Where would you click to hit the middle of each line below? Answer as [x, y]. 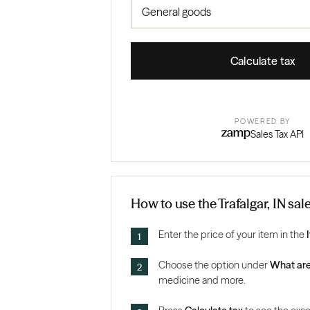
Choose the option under [214, 265]
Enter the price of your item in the [232, 235]
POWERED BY [263, 122]
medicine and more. [202, 281]
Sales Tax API [277, 135]
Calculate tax [263, 61]
